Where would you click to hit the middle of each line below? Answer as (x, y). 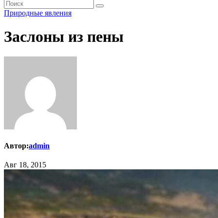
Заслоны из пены (64, 37)
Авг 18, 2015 (25, 165)
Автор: (16, 146)
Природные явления (38, 13)
